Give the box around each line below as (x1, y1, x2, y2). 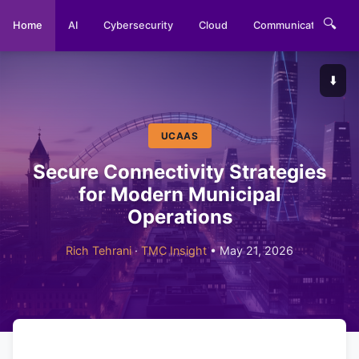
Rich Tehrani (66, 244, 131, 257)
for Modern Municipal (78, 183, 281, 206)
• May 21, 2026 (207, 244, 293, 257)
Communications (253, 19, 336, 31)
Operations (127, 205, 232, 228)
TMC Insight (141, 244, 207, 257)
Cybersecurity (103, 19, 173, 31)
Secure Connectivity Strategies (33, 160, 326, 184)
